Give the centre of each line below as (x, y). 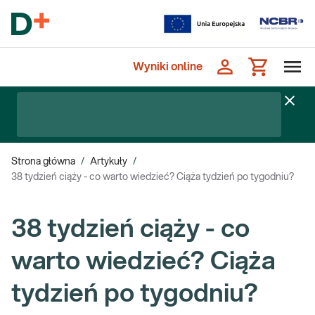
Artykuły (109, 162)
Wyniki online (168, 67)
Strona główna (43, 162)
